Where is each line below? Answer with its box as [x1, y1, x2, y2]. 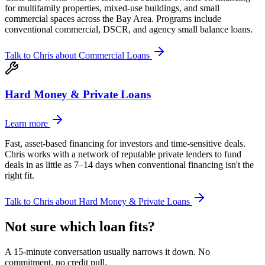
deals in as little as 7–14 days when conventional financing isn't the [5, 160, 254, 170]
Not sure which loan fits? [5, 218, 155, 234]
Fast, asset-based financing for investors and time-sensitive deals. [5, 138, 245, 149]
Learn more [5, 118, 50, 129]
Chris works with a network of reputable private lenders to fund [5, 149, 241, 160]
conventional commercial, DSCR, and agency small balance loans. [5, 24, 253, 34]
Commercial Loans [79, 50, 150, 60]
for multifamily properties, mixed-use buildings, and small [5, 2, 219, 13]
